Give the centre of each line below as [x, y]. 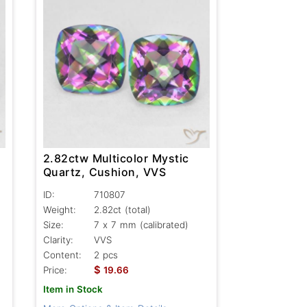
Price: [55, 270]
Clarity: [58, 240]
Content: [62, 255]
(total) [137, 209]
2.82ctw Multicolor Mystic [116, 158]
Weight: [59, 209]
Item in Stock [73, 289]
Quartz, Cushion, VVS [105, 172]
